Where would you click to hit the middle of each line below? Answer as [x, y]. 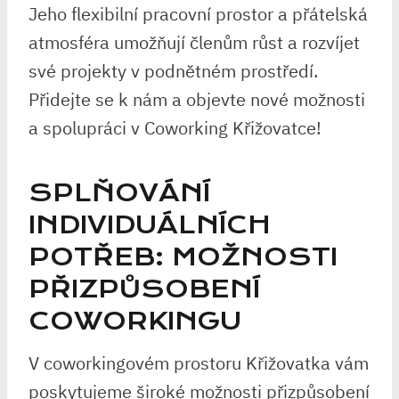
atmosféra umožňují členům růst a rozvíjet [194, 42]
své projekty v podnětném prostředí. [173, 70]
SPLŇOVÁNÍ [119, 192]
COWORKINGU [135, 321]
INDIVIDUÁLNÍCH [150, 224]
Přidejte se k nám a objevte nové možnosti [197, 99]
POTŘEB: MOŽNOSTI [183, 256]
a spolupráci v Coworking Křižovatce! [175, 127]
